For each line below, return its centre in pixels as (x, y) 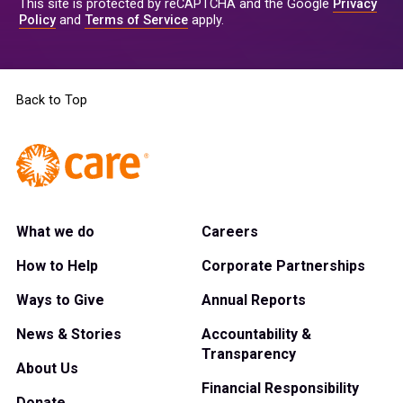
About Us (47, 369)
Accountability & (256, 335)
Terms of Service (136, 21)
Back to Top (52, 101)
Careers (230, 232)
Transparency (249, 354)
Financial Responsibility (280, 389)
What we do (55, 232)
